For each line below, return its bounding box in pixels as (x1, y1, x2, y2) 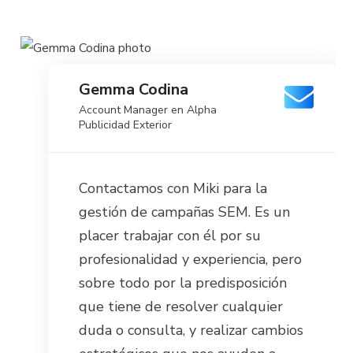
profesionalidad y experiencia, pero (79, 250, 303, 269)
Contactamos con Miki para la (79, 179, 268, 199)
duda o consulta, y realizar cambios (79, 321, 304, 340)
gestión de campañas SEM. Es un (79, 203, 291, 222)
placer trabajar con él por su (79, 226, 262, 246)
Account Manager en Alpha (79, 102, 217, 118)
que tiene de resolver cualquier (79, 297, 284, 317)
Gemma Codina (79, 79, 189, 101)
